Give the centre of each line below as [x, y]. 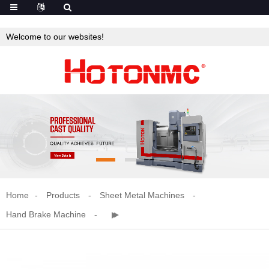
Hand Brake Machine [46, 214]
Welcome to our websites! [55, 37]
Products [63, 195]
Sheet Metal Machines [142, 195]
